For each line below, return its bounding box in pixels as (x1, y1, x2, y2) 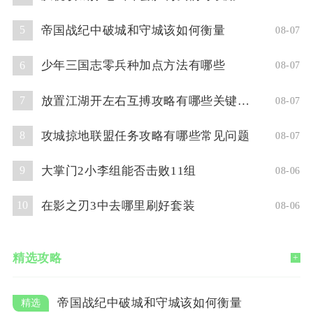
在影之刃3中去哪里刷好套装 (41, 199, 196, 213)
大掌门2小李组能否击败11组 (41, 163, 196, 177)
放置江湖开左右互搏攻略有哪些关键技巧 (238, 94, 250, 108)
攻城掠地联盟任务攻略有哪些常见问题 (41, 129, 250, 143)
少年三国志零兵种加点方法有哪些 (41, 59, 226, 73)
